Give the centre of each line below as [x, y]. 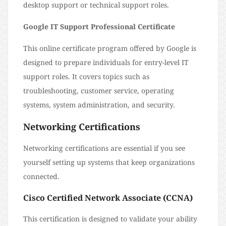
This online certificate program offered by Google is [110, 48]
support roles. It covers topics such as [86, 76]
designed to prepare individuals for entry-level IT [106, 62]
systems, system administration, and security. [99, 104]
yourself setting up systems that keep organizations [109, 162]
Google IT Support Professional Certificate [99, 26]
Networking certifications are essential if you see [104, 148]
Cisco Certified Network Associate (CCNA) [108, 197]
